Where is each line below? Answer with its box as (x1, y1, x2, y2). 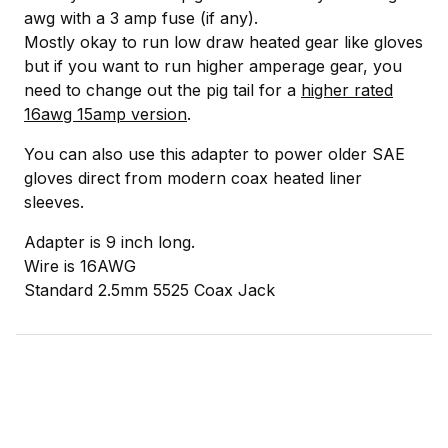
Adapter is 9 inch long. (24, 232, 195, 253)
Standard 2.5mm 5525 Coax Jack (24, 280, 275, 301)
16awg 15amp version (24, 104, 187, 125)
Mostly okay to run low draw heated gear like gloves (24, 32, 423, 53)
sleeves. (24, 192, 84, 213)
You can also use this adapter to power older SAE (24, 144, 405, 165)
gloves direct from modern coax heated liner (24, 168, 362, 189)
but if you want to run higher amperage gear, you (24, 56, 402, 77)
